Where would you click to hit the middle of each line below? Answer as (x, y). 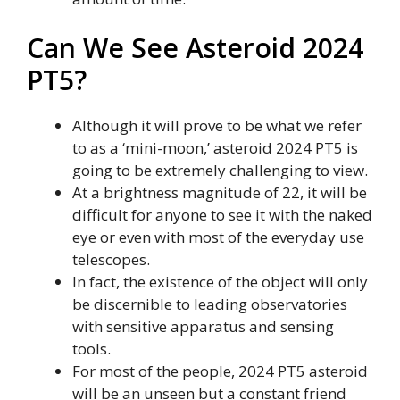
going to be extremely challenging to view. (220, 171)
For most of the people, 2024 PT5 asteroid (220, 371)
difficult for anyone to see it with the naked (222, 215)
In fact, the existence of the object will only (220, 282)
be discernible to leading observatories (210, 304)
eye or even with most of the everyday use (218, 237)
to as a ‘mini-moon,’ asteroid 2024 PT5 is (215, 148)
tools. (92, 349)
